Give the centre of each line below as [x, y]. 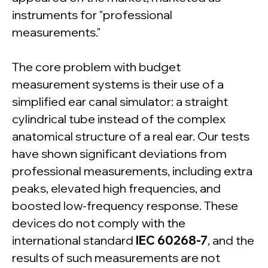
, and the [231, 240]
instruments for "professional [92, 15]
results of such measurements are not [116, 258]
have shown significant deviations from [119, 154]
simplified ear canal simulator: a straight [120, 102]
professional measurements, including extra [132, 171]
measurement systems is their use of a [118, 84]
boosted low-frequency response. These [125, 206]
